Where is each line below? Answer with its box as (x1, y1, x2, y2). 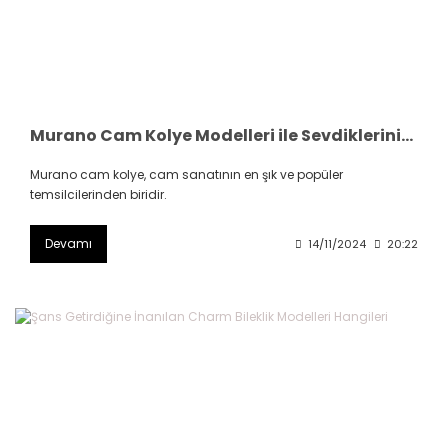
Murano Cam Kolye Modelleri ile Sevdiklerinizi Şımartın (401, 123, 413, 147)
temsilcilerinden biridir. (30, 185, 167, 203)
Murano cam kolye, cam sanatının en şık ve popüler (30, 165, 343, 183)
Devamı (45, 234, 92, 252)
